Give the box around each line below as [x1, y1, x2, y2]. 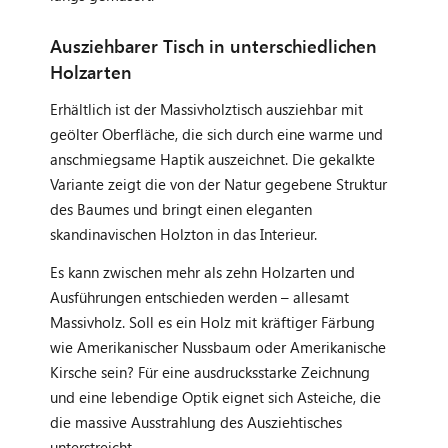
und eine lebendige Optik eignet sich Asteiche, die [50, 386, 381, 407]
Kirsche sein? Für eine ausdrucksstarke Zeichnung [50, 361, 370, 382]
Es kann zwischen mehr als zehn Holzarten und [50, 261, 355, 282]
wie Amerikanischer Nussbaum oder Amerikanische [50, 336, 386, 357]
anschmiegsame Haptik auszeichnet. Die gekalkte [50, 148, 375, 169]
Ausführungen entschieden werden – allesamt [50, 286, 349, 307]
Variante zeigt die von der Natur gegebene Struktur [50, 173, 387, 194]
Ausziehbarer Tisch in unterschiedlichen [50, 33, 377, 58]
